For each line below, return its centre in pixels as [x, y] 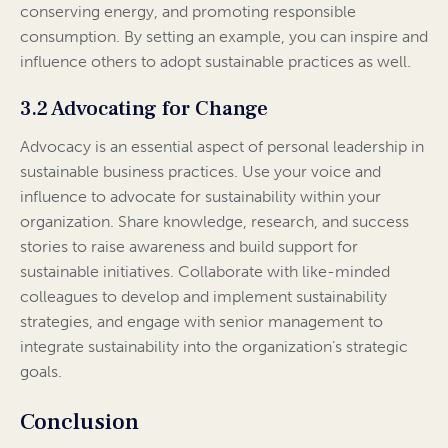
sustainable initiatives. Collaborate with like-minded [205, 272]
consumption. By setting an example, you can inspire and [224, 37]
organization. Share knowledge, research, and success [214, 222]
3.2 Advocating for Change [144, 109]
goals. [41, 372]
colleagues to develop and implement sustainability [203, 297]
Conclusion [79, 422]
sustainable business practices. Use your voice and [200, 172]
